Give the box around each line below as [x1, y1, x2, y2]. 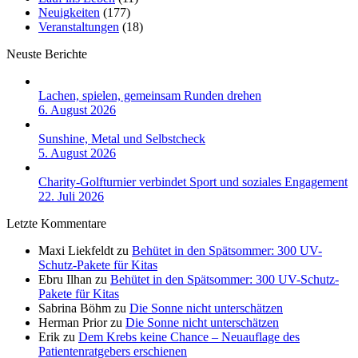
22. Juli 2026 [38, 189, 104, 204]
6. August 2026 [38, 103, 116, 117]
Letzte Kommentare [6, 217, 106, 231]
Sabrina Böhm [38, 301, 111, 316]
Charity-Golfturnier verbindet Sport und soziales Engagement [38, 175, 348, 189]
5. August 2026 [38, 146, 116, 161]
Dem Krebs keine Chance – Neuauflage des [78, 330, 300, 344]
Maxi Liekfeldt [38, 244, 113, 258]
